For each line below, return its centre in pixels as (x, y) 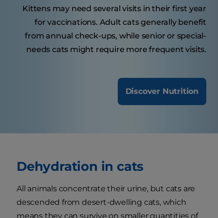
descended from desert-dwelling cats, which (101, 202)
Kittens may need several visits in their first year (114, 8)
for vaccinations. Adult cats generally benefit (120, 22)
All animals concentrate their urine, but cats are (106, 188)
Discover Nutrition (162, 91)
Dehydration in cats (80, 166)
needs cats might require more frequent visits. (116, 49)
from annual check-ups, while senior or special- (116, 36)
